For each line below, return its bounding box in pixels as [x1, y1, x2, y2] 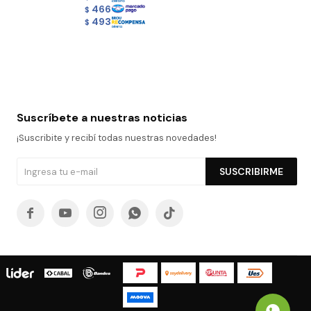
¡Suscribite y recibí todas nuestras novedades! [16, 132, 217, 144]
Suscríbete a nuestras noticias [16, 110, 187, 126]
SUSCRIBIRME [219, 165, 283, 178]
